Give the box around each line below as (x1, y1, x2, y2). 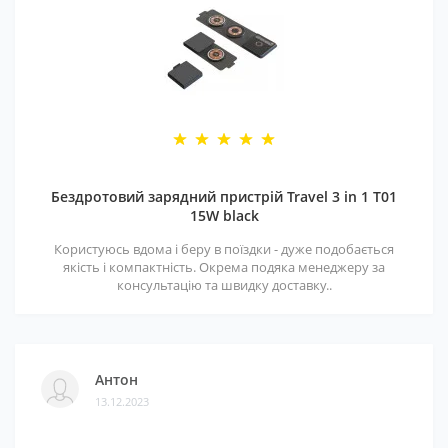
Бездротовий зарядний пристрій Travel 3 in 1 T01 (51, 187, 397, 206)
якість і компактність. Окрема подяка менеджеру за (63, 258, 385, 276)
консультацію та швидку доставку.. (116, 276, 332, 294)
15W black (189, 206, 259, 225)
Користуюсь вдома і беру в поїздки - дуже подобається (54, 240, 394, 258)
